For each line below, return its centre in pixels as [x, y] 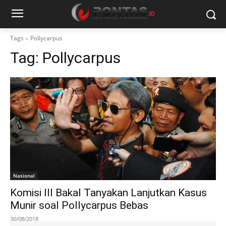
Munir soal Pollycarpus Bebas [79, 205]
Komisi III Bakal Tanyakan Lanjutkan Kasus [108, 193]
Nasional [24, 176]
